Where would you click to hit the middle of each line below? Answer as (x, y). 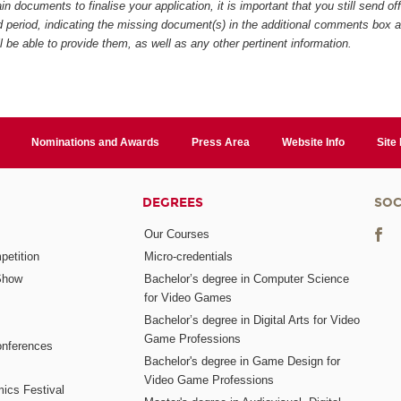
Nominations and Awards (96, 142)
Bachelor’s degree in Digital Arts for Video (252, 320)
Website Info (313, 142)
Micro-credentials (189, 256)
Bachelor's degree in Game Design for (243, 361)
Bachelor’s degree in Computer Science (247, 278)
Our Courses (177, 235)
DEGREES (173, 202)
